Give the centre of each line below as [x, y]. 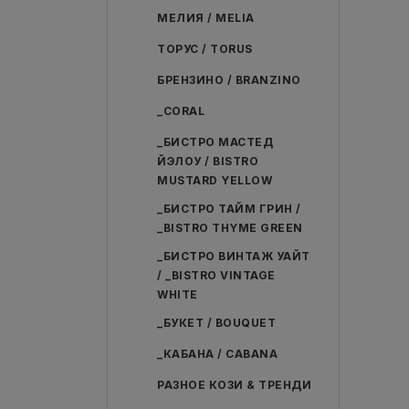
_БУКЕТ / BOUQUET [216, 323]
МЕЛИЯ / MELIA [206, 18]
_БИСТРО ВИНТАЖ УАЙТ [234, 256]
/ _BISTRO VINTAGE [216, 275]
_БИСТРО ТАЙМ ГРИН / [229, 209]
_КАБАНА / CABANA [217, 354]
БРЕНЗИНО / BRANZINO [229, 80]
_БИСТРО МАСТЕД [215, 142]
